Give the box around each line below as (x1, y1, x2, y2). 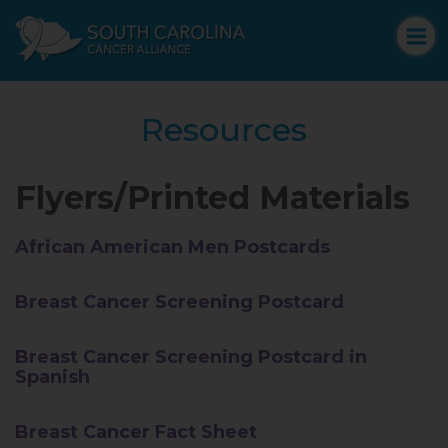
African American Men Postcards (15, 236, 330, 259)
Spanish (15, 366, 90, 389)
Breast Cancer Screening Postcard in (15, 346, 367, 369)
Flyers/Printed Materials (15, 178, 410, 218)
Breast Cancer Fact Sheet (15, 421, 257, 444)
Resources (141, 110, 307, 150)
